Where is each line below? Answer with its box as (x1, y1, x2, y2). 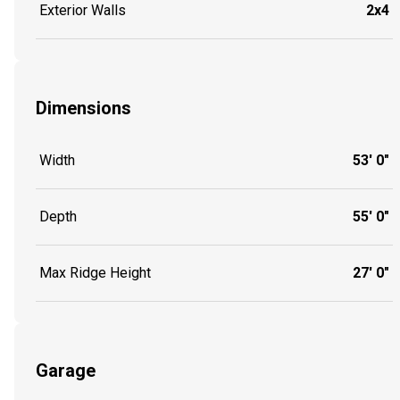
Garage (36, 359, 96, 381)
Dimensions (36, 96, 131, 119)
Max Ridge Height (39, 264, 151, 282)
